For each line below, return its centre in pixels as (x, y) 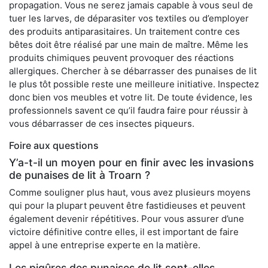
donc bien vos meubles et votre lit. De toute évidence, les (131, 98)
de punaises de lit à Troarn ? (80, 175)
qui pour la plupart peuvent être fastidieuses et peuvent (127, 206)
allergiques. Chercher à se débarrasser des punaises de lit (133, 71)
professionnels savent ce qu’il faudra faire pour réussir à (128, 111)
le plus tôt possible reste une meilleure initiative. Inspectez (134, 84)
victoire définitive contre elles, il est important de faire (124, 232)
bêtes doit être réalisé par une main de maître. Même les (129, 45)
